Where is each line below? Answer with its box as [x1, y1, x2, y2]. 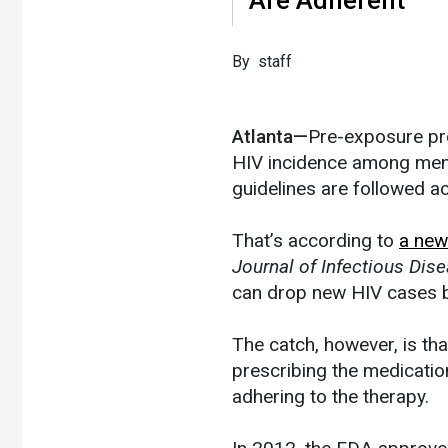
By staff [232, 51, 292, 71]
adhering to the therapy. [232, 384, 429, 408]
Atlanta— [232, 124, 308, 148]
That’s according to [232, 228, 399, 252]
